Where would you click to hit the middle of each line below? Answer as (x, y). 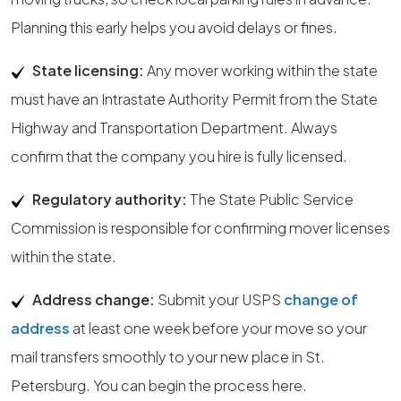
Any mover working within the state (261, 70)
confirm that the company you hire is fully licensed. (179, 156)
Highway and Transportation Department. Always (174, 128)
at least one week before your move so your (218, 328)
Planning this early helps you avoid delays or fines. (174, 27)
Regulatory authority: (110, 199)
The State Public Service (270, 199)
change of (321, 299)
